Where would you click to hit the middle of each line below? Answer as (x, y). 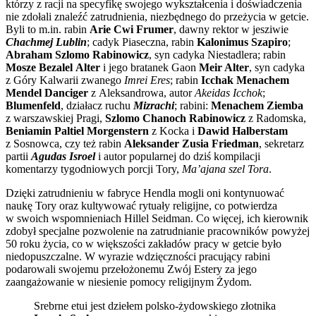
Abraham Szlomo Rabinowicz (77, 55)
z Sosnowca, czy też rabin (65, 144)
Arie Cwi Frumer (132, 29)
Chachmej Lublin (46, 42)
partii (18, 156)
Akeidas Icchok (229, 93)
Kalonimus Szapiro (242, 42)
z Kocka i (173, 131)
